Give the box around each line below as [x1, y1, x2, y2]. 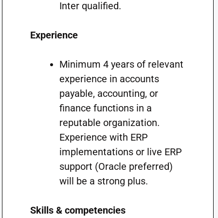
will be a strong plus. [59, 175, 148, 187]
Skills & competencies [30, 204, 126, 216]
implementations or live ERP [59, 146, 182, 158]
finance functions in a [59, 102, 152, 114]
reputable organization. [59, 117, 160, 128]
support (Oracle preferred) [59, 161, 173, 172]
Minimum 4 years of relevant [59, 58, 183, 70]
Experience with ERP [59, 131, 148, 143]
